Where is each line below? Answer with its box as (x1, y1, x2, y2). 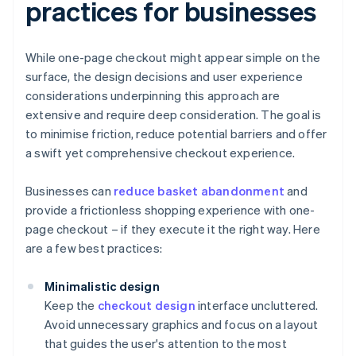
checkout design (97, 297, 195, 314)
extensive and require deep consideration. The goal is (25, 106, 322, 123)
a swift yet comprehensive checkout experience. (25, 145, 296, 161)
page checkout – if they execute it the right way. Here (25, 221, 320, 238)
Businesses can (25, 183, 114, 199)
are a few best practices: (25, 240, 162, 257)
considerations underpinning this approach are (25, 87, 281, 104)
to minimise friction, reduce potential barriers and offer (25, 126, 327, 142)
